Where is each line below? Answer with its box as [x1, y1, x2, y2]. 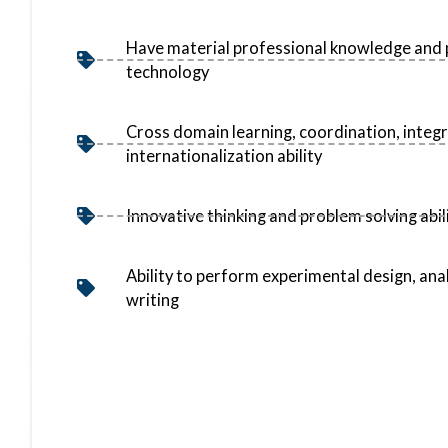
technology [125, 62, 209, 82]
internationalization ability [125, 146, 322, 166]
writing [125, 290, 179, 310]
